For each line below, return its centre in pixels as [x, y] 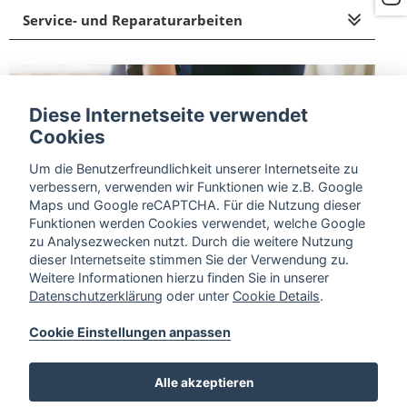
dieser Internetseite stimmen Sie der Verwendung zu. [189, 259]
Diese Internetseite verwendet [169, 115]
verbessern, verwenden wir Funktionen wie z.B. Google [196, 186]
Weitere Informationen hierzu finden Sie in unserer [179, 277]
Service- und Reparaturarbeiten [133, 20]
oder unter [198, 295]
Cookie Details [276, 295]
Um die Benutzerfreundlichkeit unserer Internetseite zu [194, 168]
